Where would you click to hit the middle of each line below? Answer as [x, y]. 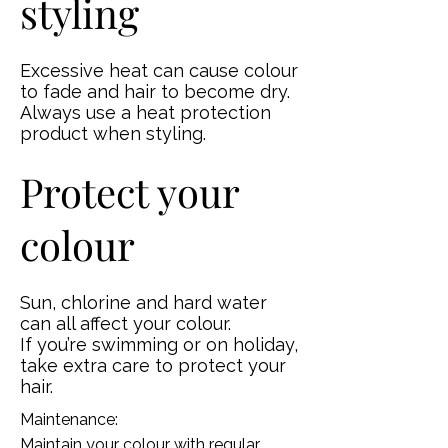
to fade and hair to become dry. [155, 91]
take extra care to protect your [153, 365]
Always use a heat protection [145, 112]
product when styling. [113, 133]
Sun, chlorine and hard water [143, 302]
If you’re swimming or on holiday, [159, 344]
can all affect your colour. [125, 323]
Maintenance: [69, 419]
